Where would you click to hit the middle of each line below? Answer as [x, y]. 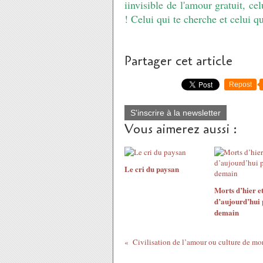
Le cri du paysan [152, 169]
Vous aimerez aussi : [181, 129]
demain [226, 212]
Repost [240, 85]
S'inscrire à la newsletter [176, 113]
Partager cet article [178, 61]
